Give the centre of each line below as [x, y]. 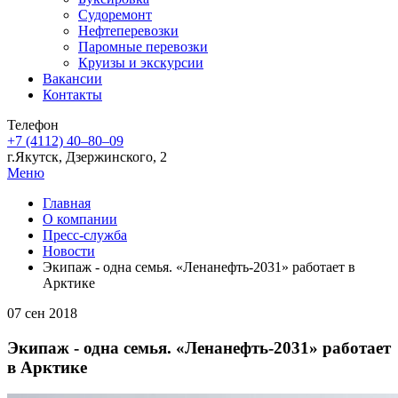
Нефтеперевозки [128, 31]
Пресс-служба [85, 235]
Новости [69, 251]
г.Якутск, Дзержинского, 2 [87, 157]
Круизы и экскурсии [141, 63]
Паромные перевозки [143, 47]
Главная [67, 203]
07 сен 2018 [42, 313]
